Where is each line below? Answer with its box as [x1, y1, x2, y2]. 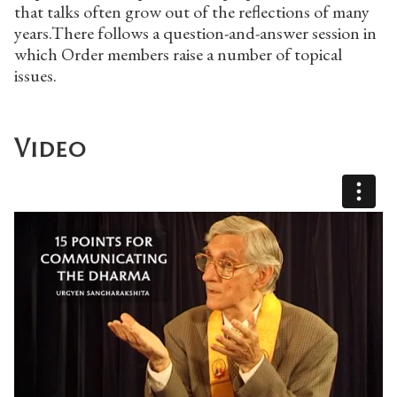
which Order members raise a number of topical [14, 42, 342, 66]
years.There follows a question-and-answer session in [14, 20, 377, 44]
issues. [14, 63, 57, 87]
